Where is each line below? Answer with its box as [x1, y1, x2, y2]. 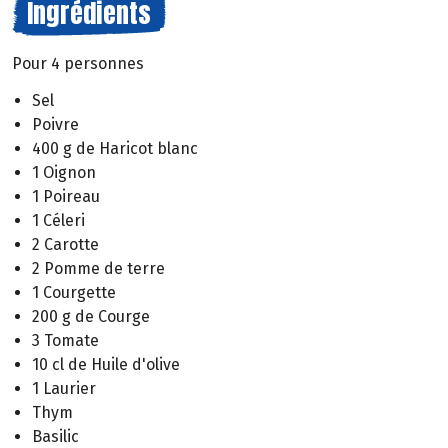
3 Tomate [32, 330, 99, 350]
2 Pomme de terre [32, 258, 165, 278]
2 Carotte [32, 234, 99, 254]
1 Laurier [32, 378, 96, 398]
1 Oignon [32, 162, 96, 182]
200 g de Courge [32, 306, 150, 326]
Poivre [32, 114, 79, 134]
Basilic [32, 426, 79, 446]
